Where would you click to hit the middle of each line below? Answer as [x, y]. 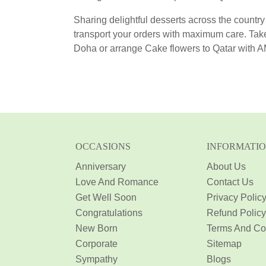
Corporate [96, 244]
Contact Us [230, 182]
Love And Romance [117, 182]
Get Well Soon [106, 198]
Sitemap [224, 244]
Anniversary [100, 167]
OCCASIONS [103, 147]
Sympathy [96, 259]
